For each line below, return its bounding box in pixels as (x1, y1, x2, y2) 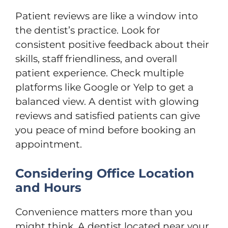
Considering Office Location (15, 165, 194, 181)
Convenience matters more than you (15, 206, 193, 218)
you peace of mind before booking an (15, 124, 196, 136)
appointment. (15, 138, 82, 150)
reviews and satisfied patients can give (15, 110, 200, 122)
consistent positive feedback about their (15, 39, 209, 50)
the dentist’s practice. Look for (15, 24, 160, 36)
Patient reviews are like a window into (15, 10, 198, 22)
